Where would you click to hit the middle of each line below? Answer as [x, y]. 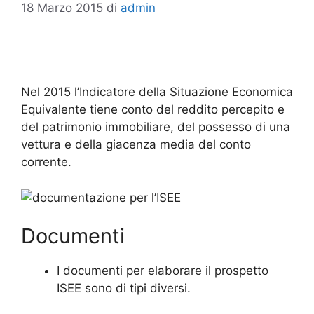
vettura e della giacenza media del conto [136, 144]
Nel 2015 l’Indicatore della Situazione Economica [157, 92]
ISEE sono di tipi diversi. [124, 288]
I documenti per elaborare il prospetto [163, 271]
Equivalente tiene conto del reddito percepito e [153, 109]
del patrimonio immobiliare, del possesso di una [156, 127]
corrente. [46, 162]
